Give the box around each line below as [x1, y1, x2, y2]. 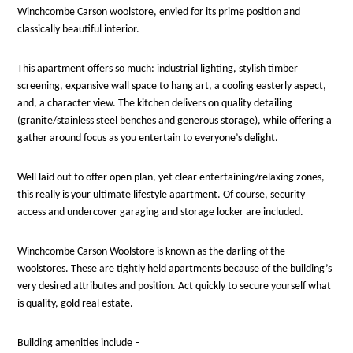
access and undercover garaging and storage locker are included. [17, 206, 304, 218]
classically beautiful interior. [17, 24, 140, 35]
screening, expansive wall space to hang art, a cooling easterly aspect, [17, 80, 327, 92]
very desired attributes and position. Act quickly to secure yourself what [17, 281, 332, 292]
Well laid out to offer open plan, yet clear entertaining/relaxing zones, [17, 172, 325, 184]
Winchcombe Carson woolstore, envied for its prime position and [17, 6, 301, 18]
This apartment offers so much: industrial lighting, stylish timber [17, 63, 299, 75]
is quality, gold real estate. [17, 298, 134, 310]
